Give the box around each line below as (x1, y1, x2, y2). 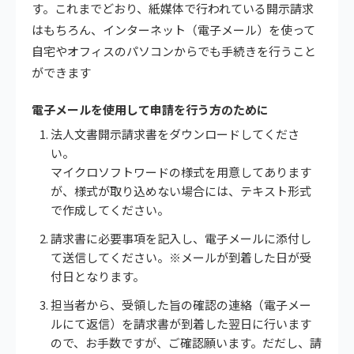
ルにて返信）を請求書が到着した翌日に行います (51, 314, 311, 332)
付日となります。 (51, 267, 145, 284)
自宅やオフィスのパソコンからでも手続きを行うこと (32, 42, 316, 59)
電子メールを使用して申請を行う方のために (32, 100, 269, 118)
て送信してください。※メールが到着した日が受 (51, 248, 311, 265)
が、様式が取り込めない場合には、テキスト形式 (51, 182, 311, 199)
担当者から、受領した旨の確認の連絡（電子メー (51, 296, 311, 313)
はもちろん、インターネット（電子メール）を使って (32, 21, 315, 38)
